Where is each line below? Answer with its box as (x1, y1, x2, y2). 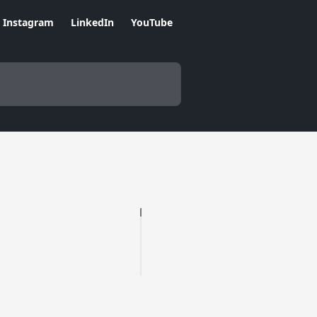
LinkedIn (71, 16, 114, 29)
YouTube (131, 16, 173, 29)
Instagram (3, 16, 54, 29)
